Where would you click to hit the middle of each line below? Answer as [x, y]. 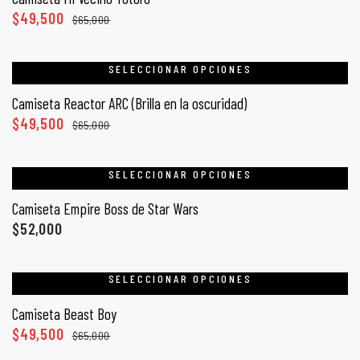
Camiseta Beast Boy [64, 313]
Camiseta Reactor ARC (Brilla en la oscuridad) [129, 103]
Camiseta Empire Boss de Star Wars [105, 208]
